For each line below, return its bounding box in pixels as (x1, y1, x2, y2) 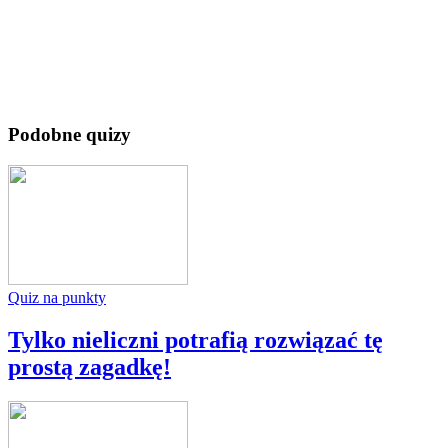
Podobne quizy (8, 124, 131, 146)
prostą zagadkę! (8, 354, 171, 381)
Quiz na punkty (8, 289, 106, 307)
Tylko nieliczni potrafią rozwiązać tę (8, 327, 383, 354)
